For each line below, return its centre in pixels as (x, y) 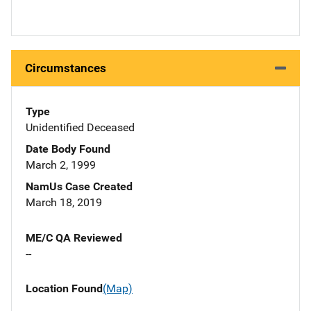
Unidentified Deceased (80, 128)
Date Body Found (68, 149)
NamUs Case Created (79, 187)
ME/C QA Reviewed (74, 238)
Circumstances (66, 68)
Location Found (64, 289)
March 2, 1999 (61, 165)
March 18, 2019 (64, 203)
